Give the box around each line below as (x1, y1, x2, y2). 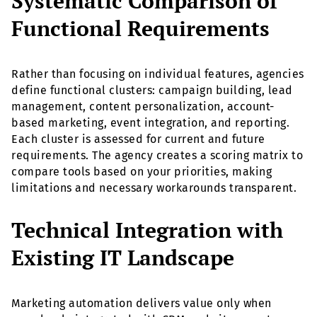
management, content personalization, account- (11, 100, 275, 114)
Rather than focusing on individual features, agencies (11, 67, 304, 81)
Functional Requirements (11, 14, 270, 43)
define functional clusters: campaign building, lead (11, 83, 293, 98)
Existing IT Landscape (11, 243, 234, 272)
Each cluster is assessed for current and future (11, 132, 265, 146)
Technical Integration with (11, 215, 283, 244)
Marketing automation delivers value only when (11, 296, 272, 310)
